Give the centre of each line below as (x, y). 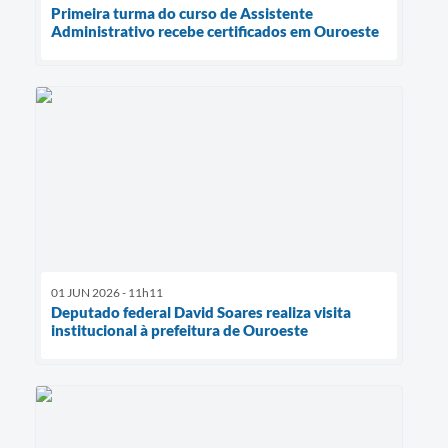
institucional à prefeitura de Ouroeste (179, 329)
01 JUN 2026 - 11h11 (107, 292)
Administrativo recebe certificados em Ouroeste (215, 31)
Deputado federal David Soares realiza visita (201, 311)
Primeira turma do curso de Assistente (182, 13)
